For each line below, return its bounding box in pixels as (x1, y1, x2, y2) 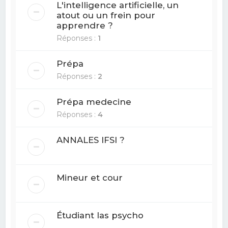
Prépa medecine (56, 96, 132, 107)
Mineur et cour (56, 172, 123, 183)
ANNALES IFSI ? (56, 134, 125, 145)
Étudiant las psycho (56, 210, 144, 220)
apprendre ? (56, 20, 113, 31)
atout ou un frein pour (56, 10, 156, 20)
